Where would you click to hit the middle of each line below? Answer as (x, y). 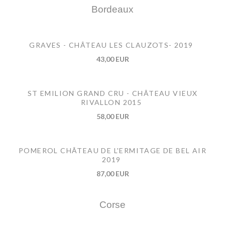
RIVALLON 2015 (111, 102)
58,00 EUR (113, 116)
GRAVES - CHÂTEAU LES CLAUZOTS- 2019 (111, 45)
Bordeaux (113, 9)
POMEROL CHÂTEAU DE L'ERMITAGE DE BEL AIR (113, 150)
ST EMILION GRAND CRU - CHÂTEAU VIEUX (113, 93)
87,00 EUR (113, 173)
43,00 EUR (113, 59)
